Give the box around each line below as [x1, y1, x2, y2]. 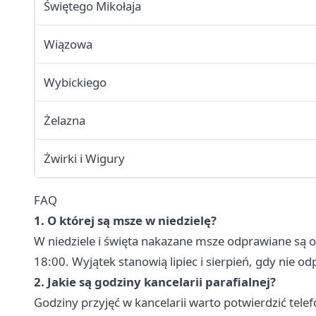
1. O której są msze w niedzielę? [34, 212, 217, 229]
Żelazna [44, 112, 85, 129]
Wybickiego [44, 74, 107, 91]
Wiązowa [44, 36, 92, 53]
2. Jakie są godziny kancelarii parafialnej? [34, 274, 276, 291]
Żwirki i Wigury [44, 150, 125, 167]
